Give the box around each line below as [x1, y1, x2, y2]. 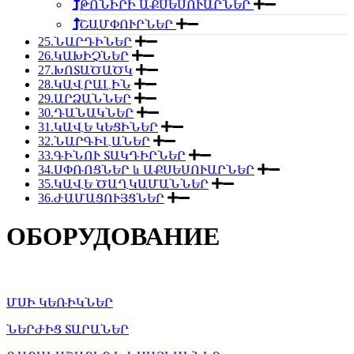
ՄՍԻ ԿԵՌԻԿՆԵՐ [6, 295, 113, 309]
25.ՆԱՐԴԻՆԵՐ [38, 35, 132, 48]
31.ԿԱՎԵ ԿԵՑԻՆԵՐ [38, 120, 158, 134]
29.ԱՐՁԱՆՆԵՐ [38, 92, 131, 105]
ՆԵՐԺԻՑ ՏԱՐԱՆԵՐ [6, 322, 129, 336]
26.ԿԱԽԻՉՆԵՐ [38, 49, 129, 62]
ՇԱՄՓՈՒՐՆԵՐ [80, 17, 176, 31]
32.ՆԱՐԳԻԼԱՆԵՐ [38, 134, 150, 148]
